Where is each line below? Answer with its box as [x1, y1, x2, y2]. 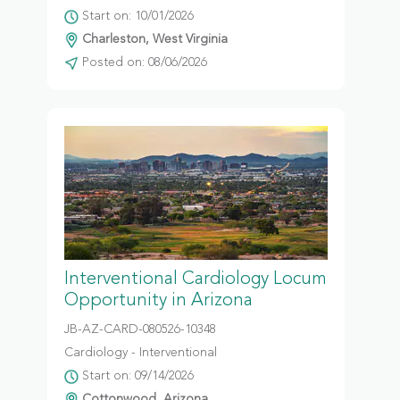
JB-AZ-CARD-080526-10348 [63, 323, 216, 336]
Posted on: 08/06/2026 [78, 56, 207, 69]
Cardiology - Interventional [63, 346, 217, 359]
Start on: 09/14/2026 [78, 370, 194, 382]
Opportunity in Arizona [63, 292, 253, 310]
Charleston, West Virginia [78, 33, 228, 46]
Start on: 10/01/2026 [78, 10, 194, 22]
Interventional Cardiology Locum [63, 271, 327, 288]
